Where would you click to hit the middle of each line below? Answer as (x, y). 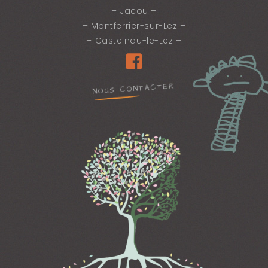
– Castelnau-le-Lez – (134, 40)
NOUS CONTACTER (134, 89)
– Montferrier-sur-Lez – (134, 25)
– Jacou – (134, 10)
